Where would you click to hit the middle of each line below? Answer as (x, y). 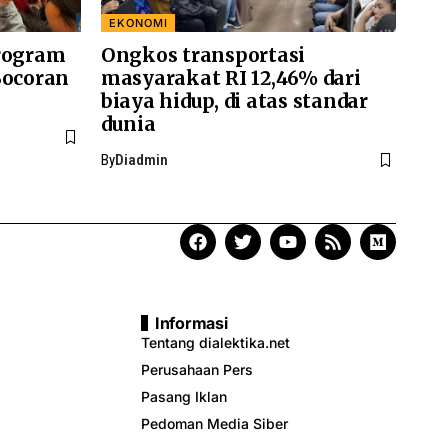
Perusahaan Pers (197, 369)
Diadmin (141, 160)
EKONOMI (138, 22)
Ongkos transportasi (203, 55)
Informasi (191, 323)
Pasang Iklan (184, 396)
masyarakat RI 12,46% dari (231, 78)
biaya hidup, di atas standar (234, 101)
